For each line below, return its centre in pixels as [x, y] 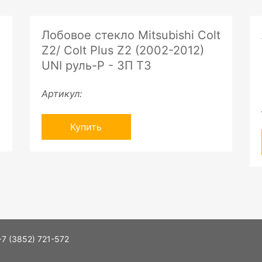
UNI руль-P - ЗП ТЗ [96, 65]
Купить [86, 127]
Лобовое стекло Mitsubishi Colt [131, 35]
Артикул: [61, 94]
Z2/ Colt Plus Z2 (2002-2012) [123, 50]
